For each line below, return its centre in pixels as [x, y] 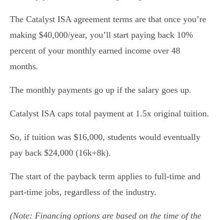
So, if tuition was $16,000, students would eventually [105, 137]
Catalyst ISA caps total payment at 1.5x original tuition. [110, 113]
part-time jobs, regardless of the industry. [83, 192]
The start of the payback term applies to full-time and [105, 176]
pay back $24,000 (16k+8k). [60, 153]
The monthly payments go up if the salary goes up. [101, 90]
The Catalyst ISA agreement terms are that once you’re [108, 19]
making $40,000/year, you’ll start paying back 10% [101, 35]
